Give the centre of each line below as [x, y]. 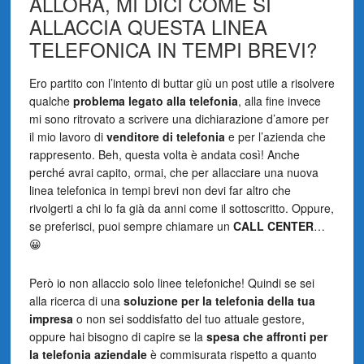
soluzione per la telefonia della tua [219, 301]
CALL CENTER [273, 226]
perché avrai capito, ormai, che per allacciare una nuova [173, 173]
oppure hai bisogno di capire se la [117, 337]
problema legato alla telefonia [155, 101]
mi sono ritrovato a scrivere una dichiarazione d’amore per [179, 119]
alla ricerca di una [76, 301]
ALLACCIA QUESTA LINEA [148, 27]
